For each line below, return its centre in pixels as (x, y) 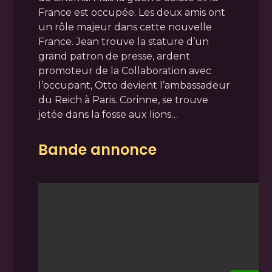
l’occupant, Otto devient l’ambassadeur (134, 85)
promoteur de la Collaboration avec (124, 70)
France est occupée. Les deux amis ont (131, 12)
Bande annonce (97, 149)
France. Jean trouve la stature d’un (123, 41)
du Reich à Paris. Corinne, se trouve (123, 100)
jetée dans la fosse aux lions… (108, 114)
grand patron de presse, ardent (114, 56)
